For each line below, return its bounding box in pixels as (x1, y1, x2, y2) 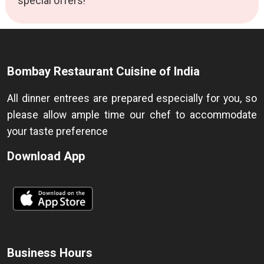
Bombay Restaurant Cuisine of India (7, 64, 200, 79)
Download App (7, 149, 85, 164)
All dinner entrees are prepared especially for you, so (7, 93, 257, 105)
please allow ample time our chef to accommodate (7, 109, 257, 121)
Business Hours (7, 246, 93, 260)
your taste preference (7, 126, 108, 138)
